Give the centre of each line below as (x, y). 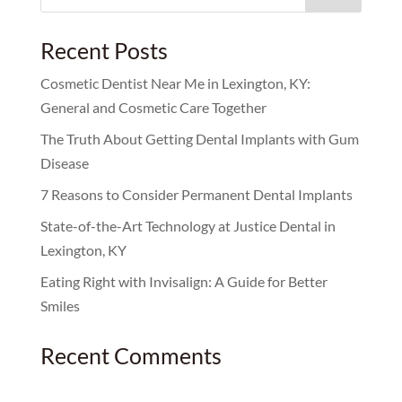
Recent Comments (131, 355)
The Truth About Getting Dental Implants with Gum (199, 139)
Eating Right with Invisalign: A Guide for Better (184, 281)
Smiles (60, 306)
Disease (64, 163)
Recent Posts (104, 50)
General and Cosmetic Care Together (153, 107)
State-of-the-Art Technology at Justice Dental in (188, 226)
